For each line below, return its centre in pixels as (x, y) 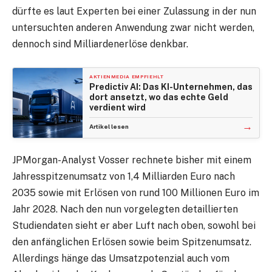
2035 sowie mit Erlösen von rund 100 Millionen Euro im (136, 192)
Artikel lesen (109, 126)
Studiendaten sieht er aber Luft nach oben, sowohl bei (134, 225)
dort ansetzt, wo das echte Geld (159, 97)
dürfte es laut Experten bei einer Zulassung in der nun (134, 12)
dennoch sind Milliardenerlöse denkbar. (100, 44)
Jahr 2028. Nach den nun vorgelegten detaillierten (125, 209)
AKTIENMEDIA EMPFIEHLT (127, 76)
